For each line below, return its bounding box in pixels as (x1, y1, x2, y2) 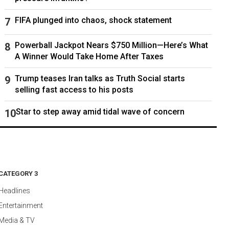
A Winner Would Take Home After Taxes (14, 52, 164, 62)
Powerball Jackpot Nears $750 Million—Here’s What (14, 40, 208, 51)
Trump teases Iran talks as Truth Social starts (14, 74, 185, 84)
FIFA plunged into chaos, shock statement (14, 15, 172, 26)
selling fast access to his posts (14, 85, 133, 95)
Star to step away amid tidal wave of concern (15, 107, 185, 117)
